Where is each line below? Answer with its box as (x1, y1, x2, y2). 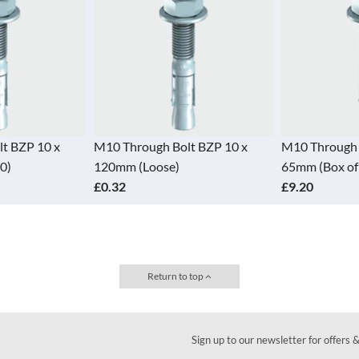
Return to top (147, 270, 205, 283)
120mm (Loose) (94, 159, 179, 175)
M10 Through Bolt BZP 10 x (94, 139, 248, 155)
